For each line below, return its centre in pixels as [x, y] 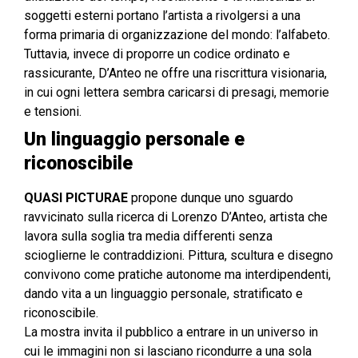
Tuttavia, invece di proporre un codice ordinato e [157, 54]
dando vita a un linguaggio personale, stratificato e [163, 293]
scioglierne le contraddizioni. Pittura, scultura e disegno [179, 255]
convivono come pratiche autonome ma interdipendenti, [177, 274]
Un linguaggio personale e [134, 139]
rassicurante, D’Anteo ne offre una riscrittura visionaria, [175, 73]
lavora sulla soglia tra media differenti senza [148, 236]
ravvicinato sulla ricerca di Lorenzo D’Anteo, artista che [176, 217]
